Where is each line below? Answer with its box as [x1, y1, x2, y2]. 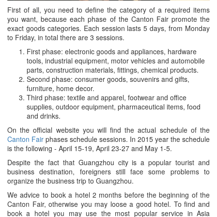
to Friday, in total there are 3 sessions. [7, 32, 126, 42]
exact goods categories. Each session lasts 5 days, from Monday [7, 23, 210, 33]
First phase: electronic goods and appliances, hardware [27, 46, 197, 56]
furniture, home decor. [27, 83, 94, 93]
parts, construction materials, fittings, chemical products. [27, 64, 199, 75]
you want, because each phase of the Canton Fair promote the [7, 14, 210, 24]
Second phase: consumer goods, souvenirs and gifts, [27, 74, 189, 84]
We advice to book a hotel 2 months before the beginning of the [7, 189, 210, 200]
